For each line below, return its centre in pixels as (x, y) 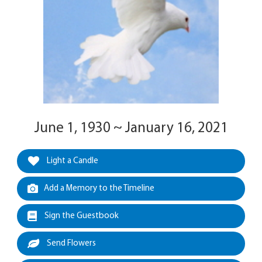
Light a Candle (72, 161)
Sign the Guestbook (81, 216)
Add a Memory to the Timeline (99, 189)
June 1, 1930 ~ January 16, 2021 (131, 129)
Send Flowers (70, 244)
